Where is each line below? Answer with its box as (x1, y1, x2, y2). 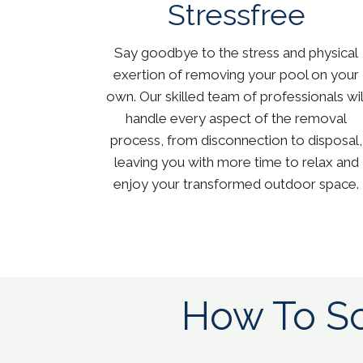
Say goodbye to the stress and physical (114, 45, 359, 62)
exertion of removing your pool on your (113, 66, 360, 83)
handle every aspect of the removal (126, 110, 348, 127)
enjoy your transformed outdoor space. (113, 176, 360, 193)
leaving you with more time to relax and (113, 154, 359, 171)
